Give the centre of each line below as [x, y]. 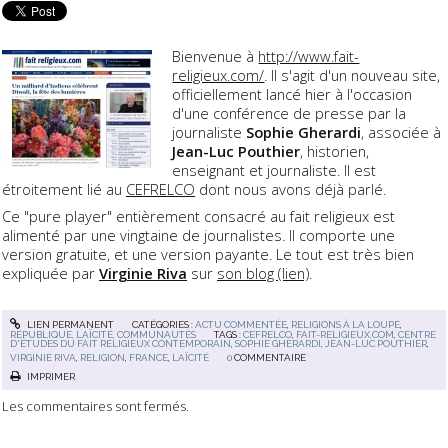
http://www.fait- [309, 56]
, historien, [335, 151]
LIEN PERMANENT [69, 324]
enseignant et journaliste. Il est [274, 170]
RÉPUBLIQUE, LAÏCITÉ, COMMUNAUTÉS [103, 334]
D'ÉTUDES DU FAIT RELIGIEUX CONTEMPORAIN [121, 343]
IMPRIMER [49, 376]
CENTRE [417, 334]
